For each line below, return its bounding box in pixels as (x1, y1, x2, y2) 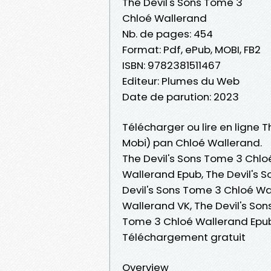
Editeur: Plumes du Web (122, 73, 240, 88)
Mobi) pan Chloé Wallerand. (122, 135, 262, 150)
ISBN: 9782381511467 (122, 57, 221, 73)
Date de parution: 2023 (122, 89, 239, 104)
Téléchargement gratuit (122, 229, 246, 244)
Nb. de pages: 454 (122, 26, 213, 41)
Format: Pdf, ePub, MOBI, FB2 (122, 42, 261, 57)
